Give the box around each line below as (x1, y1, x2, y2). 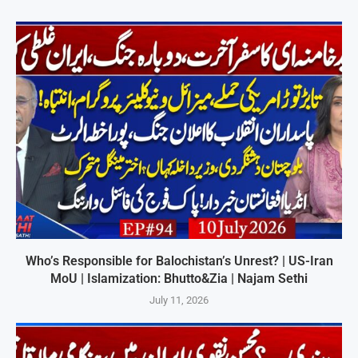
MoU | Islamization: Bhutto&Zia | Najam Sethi (50, 271, 308, 287)
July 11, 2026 (149, 294, 209, 307)
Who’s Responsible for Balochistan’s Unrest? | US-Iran (25, 253, 333, 269)
